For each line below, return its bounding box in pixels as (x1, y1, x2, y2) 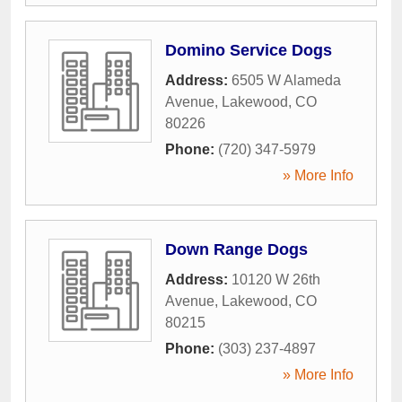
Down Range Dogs (165, 240, 308, 258)
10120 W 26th (232, 271, 320, 287)
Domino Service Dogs (165, 40, 332, 59)
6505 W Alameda (232, 72, 341, 88)
